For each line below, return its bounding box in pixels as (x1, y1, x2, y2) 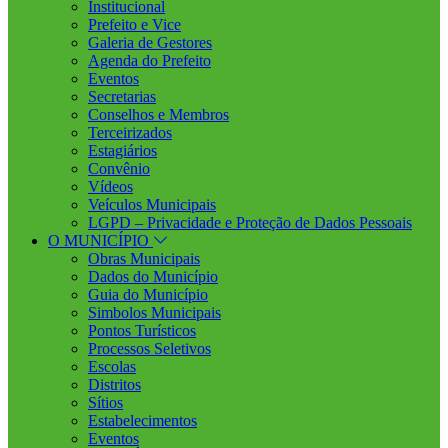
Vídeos (88, 178, 133, 195)
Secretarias (88, 88, 156, 105)
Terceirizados (88, 124, 172, 141)
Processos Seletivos (88, 340, 211, 357)
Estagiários (88, 142, 157, 159)
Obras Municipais (88, 250, 200, 267)
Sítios (88, 394, 123, 411)
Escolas (88, 358, 136, 375)
